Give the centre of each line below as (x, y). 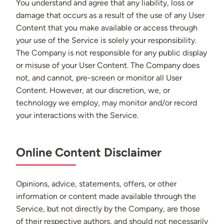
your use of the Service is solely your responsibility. (106, 40)
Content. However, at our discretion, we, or (93, 90)
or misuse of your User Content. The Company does (108, 65)
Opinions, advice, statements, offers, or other (96, 184)
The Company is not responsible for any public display (111, 53)
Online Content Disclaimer (89, 152)
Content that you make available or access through (107, 28)
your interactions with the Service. (77, 115)
